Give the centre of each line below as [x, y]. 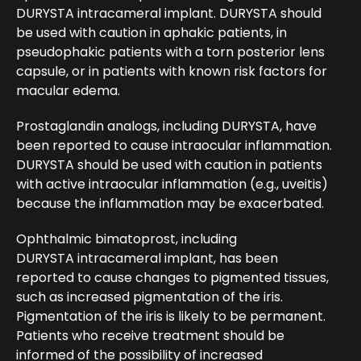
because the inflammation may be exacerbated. [170, 204]
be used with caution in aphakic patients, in [151, 33]
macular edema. [68, 91]
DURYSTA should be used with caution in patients [169, 165]
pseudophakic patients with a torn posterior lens [170, 52]
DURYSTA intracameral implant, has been [147, 259]
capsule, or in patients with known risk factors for [172, 72]
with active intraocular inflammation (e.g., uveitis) [172, 185]
